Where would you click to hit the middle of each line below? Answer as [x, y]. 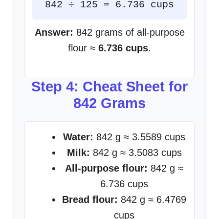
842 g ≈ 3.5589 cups [139, 137]
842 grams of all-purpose [129, 32]
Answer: [54, 32]
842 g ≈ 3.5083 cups [136, 153]
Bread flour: [90, 199]
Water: [78, 137]
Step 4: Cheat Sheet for [109, 87]
